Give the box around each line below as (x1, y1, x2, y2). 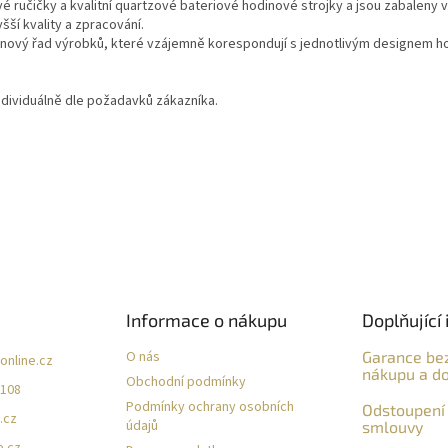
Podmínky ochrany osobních (126, 396, 295, 417)
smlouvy (361, 416, 423, 436)
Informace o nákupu (126, 308, 288, 331)
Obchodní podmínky (126, 371, 247, 392)
